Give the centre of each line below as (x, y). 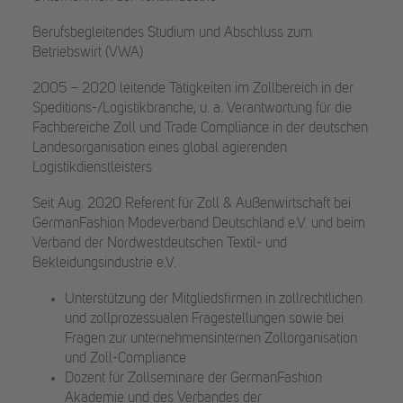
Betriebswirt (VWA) (88, 53)
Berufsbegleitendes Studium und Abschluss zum (172, 33)
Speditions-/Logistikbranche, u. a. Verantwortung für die (192, 109)
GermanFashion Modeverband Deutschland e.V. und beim (199, 224)
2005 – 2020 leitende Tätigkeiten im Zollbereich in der (193, 89)
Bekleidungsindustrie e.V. (104, 264)
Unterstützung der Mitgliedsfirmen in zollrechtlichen (214, 300)
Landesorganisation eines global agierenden (160, 148)
